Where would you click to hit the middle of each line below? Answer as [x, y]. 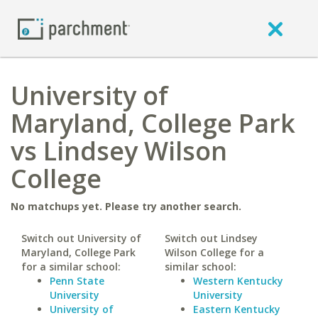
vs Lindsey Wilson [119, 151]
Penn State [77, 281]
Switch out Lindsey [211, 238]
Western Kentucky [238, 281]
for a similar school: [71, 267]
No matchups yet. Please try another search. [126, 206]
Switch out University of [81, 238]
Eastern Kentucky [236, 309]
